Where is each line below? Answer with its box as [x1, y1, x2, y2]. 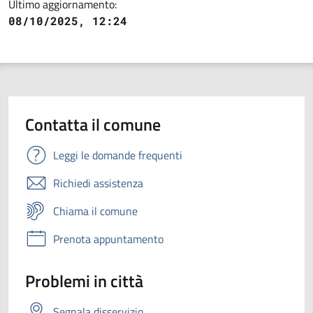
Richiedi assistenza [53, 174, 143, 191]
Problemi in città [25, 268, 143, 293]
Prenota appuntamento [53, 230, 163, 247]
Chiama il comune [53, 202, 138, 219]
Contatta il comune [25, 111, 161, 137]
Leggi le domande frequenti [53, 146, 182, 163]
